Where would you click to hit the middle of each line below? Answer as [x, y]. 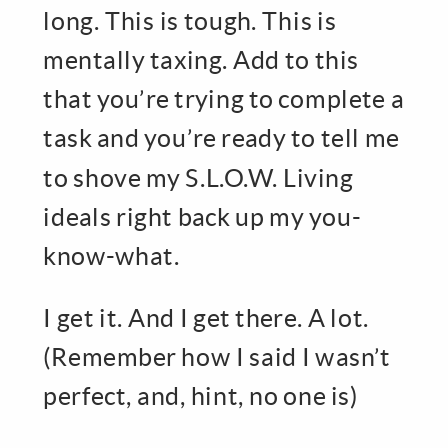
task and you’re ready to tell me [221, 138]
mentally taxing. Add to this [201, 59]
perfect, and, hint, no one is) [200, 395]
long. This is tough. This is [190, 20]
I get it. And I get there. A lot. [206, 317]
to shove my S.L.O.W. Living [198, 177]
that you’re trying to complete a [223, 98]
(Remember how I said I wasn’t [217, 356]
